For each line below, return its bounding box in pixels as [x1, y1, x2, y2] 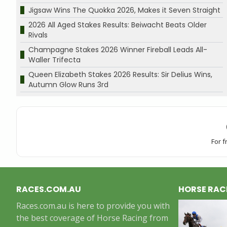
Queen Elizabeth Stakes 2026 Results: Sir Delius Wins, [28, 69, 212, 80]
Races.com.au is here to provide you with [16, 200, 170, 211]
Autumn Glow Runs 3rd [28, 79, 108, 90]
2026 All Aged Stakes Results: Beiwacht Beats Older [28, 19, 207, 30]
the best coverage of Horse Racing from [16, 212, 168, 223]
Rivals [28, 29, 48, 40]
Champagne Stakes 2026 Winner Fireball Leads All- [28, 44, 207, 55]
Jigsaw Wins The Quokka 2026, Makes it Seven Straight [28, 5, 220, 15]
